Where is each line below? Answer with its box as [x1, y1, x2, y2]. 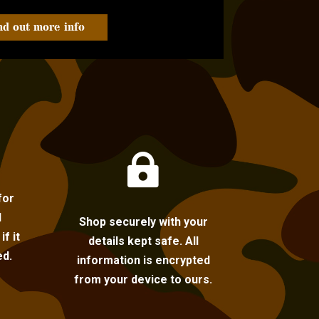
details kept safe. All [88, 234, 199, 248]
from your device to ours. [74, 273, 213, 286]
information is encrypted [76, 253, 210, 267]
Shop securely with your [78, 215, 208, 229]
